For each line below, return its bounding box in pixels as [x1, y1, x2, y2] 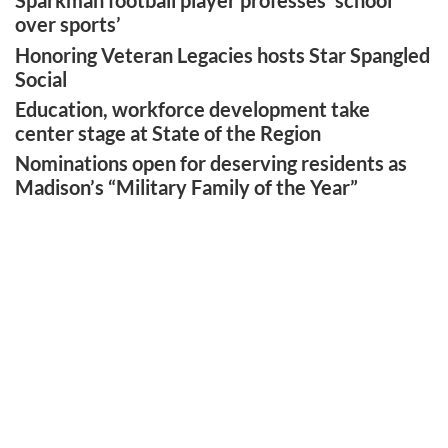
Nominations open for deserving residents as [15, 151, 408, 176]
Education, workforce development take [15, 96, 371, 121]
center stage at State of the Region [15, 120, 322, 145]
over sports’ [15, 12, 122, 37]
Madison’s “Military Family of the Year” [15, 175, 359, 200]
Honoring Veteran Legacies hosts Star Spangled [15, 42, 431, 67]
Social [15, 66, 68, 91]
